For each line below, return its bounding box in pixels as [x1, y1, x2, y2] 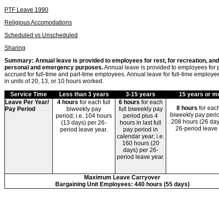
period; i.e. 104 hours [56, 112, 112, 119]
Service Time [10, 90, 47, 98]
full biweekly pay [118, 105, 163, 112]
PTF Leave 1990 [4, 6, 48, 13]
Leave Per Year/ [5, 98, 49, 106]
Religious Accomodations [4, 19, 72, 26]
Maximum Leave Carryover [84, 174, 160, 181]
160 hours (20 [122, 139, 159, 147]
